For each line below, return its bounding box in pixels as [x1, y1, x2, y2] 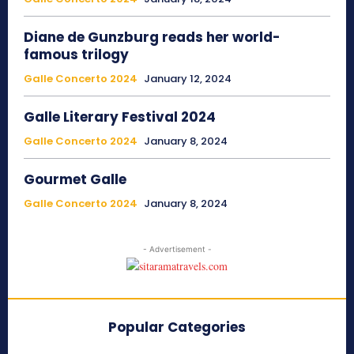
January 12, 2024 [144, 71, 232, 87]
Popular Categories [108, 318, 246, 337]
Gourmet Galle [24, 170, 126, 190]
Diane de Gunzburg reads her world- [24, 28, 281, 47]
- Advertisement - [142, 244, 212, 254]
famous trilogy [24, 45, 132, 65]
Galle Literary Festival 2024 [24, 107, 216, 127]
